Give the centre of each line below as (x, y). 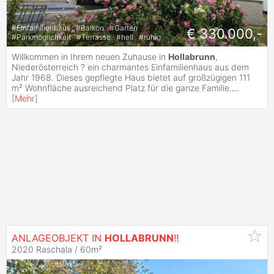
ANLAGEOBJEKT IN (58, 238)
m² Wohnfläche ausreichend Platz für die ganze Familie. (122, 87)
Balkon (93, 28)
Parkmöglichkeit (45, 37)
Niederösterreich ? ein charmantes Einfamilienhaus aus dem (130, 67)
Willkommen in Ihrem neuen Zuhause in (90, 56)
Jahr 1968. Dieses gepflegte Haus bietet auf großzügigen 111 (131, 77)
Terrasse (97, 37)
